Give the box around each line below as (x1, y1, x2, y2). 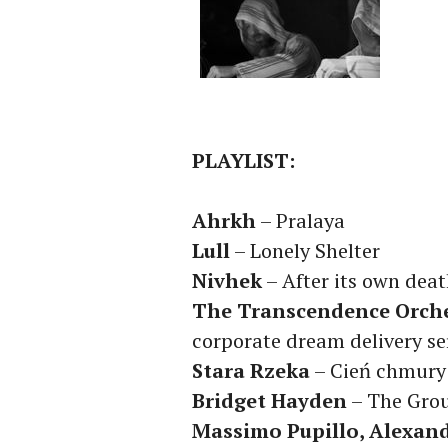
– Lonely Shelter (230, 237, 380, 265)
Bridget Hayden (192, 387, 347, 415)
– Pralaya (256, 207, 345, 235)
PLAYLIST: (192, 147, 295, 175)
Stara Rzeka (192, 357, 310, 385)
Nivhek (192, 267, 262, 295)
